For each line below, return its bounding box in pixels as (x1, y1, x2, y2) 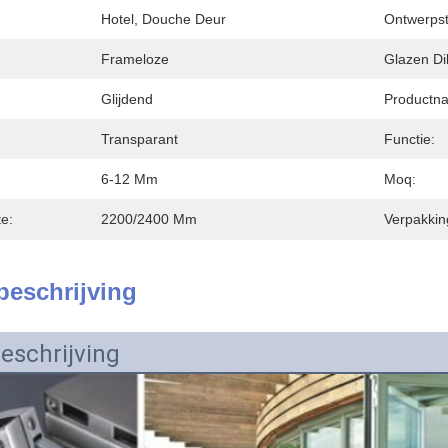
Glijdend (101, 91, 153, 107)
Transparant (101, 131, 178, 147)
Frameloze (101, 51, 169, 67)
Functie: (384, 131, 435, 147)
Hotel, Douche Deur (101, 11, 226, 27)
